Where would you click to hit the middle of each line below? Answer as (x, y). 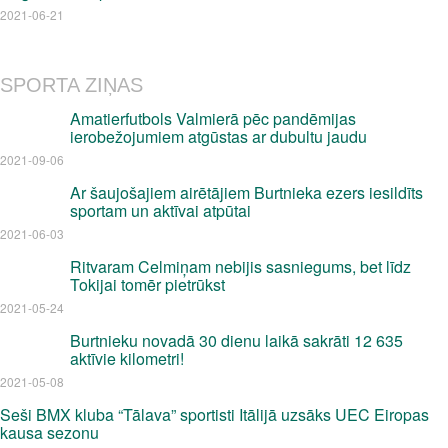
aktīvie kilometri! (127, 358)
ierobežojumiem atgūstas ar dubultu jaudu (218, 136)
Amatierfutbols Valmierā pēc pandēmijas (213, 118)
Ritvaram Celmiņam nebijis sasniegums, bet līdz (240, 266)
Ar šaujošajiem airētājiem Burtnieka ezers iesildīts (246, 192)
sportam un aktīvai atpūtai (160, 210)
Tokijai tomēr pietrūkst (147, 284)
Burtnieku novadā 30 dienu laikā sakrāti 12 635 (236, 340)
